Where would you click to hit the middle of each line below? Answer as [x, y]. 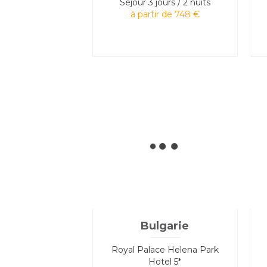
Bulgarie [165, 226]
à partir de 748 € [165, 14]
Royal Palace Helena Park [165, 249]
